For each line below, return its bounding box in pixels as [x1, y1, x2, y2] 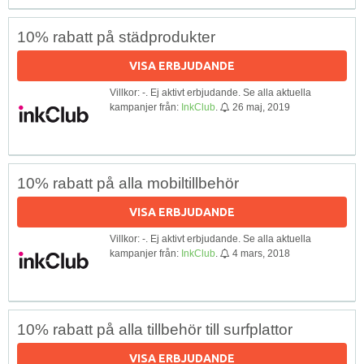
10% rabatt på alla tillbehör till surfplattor [17, 320, 292, 338]
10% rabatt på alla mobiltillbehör [17, 174, 239, 192]
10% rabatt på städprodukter [17, 28, 215, 45]
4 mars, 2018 [232, 247, 290, 259]
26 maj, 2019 [232, 101, 290, 113]
